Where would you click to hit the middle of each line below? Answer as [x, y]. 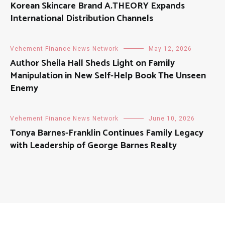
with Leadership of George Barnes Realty [93, 146]
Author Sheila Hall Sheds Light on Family [92, 64]
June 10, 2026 [172, 119]
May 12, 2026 [170, 49]
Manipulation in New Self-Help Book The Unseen [108, 76]
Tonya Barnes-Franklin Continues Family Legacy [107, 133]
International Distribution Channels [82, 19]
